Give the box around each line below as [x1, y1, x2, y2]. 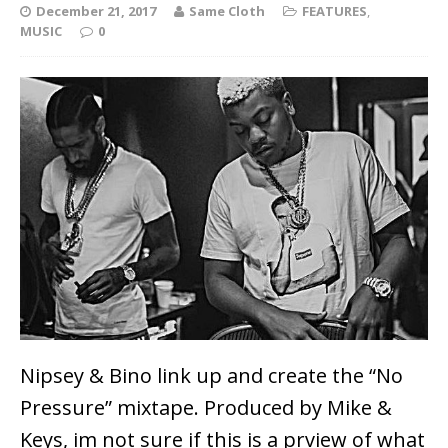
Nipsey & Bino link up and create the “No [20, 362, 403, 390]
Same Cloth [189, 2, 265, 20]
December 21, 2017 [36, 2, 156, 20]
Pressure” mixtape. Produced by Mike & [20, 394, 392, 422]
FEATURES [302, 2, 367, 20]
